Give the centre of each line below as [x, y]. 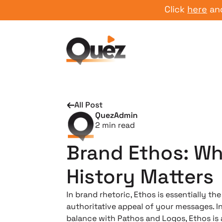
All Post [89, 105]
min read [118, 125]
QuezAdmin [116, 115]
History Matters [140, 177]
